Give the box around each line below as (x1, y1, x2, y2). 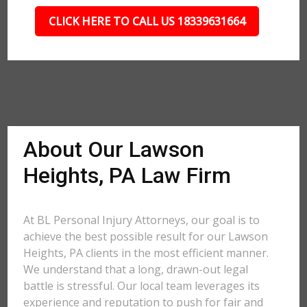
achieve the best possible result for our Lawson (23, 229, 269, 244)
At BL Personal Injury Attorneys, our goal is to (23, 212, 260, 228)
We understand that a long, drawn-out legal (23, 262, 249, 277)
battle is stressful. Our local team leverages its (23, 278, 260, 293)
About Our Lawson (23, 136, 205, 162)
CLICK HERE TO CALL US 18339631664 (48, 14, 245, 29)
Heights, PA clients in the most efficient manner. (23, 245, 269, 260)
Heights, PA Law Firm (23, 162, 232, 188)
